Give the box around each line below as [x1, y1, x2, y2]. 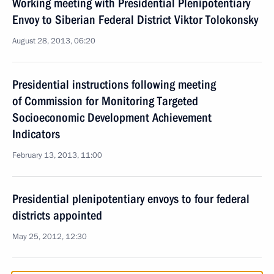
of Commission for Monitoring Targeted [12, 94, 198, 108]
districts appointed [12, 208, 102, 223]
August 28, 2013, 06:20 [12, 35, 95, 46]
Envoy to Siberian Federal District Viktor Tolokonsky [12, 12, 258, 27]
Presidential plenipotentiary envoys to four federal [12, 191, 250, 206]
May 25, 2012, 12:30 [12, 231, 87, 242]
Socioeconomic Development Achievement [12, 110, 212, 125]
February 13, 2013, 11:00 [12, 150, 102, 161]
